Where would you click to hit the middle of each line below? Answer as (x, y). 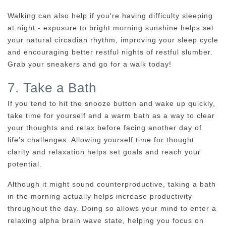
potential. (25, 164)
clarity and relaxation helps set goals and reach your (104, 152)
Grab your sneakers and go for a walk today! (90, 64)
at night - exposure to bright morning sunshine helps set (111, 27)
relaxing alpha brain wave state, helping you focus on (106, 220)
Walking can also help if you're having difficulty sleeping (110, 15)
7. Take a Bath (52, 88)
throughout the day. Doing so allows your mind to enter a (112, 208)
